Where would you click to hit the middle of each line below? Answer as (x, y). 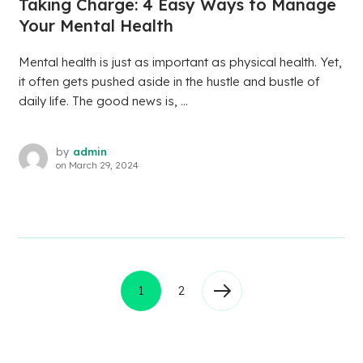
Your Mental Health (96, 26)
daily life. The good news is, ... (103, 101)
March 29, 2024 (103, 165)
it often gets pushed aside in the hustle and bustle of (169, 82)
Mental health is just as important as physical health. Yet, (180, 62)
